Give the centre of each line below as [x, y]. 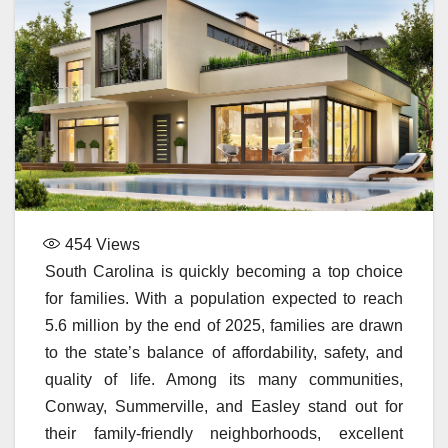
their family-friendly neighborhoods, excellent [224, 433]
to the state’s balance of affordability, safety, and [224, 352]
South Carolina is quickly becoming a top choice [224, 271]
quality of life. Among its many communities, [224, 379]
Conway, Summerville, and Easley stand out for [224, 406]
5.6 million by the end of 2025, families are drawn [224, 325]
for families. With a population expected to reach [224, 298]
